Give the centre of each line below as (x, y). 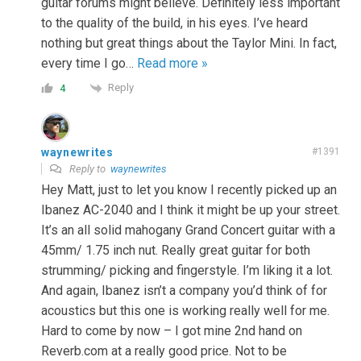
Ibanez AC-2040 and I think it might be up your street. (191, 210)
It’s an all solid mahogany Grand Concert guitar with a (188, 230)
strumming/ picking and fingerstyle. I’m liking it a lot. (187, 270)
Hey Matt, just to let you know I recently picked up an (189, 189)
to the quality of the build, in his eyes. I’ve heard (174, 23)
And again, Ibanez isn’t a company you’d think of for (184, 290)
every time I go (83, 63)
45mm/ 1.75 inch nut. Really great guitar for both (176, 250)
